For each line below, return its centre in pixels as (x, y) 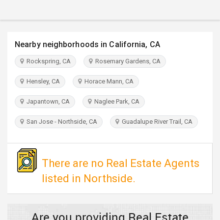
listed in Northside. (89, 179)
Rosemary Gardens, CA (126, 61)
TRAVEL (21, 6)
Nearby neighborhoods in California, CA (87, 44)
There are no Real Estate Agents (121, 163)
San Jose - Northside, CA (60, 122)
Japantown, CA (47, 101)
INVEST (21, 33)
